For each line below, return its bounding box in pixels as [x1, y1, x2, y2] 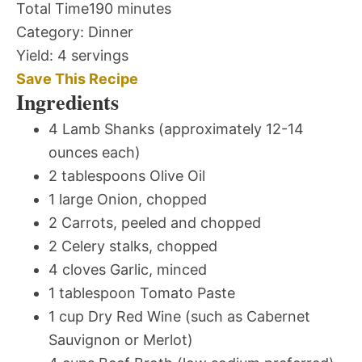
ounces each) [48, 144, 141, 162]
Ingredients [16, 86, 119, 118]
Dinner [88, 23, 133, 41]
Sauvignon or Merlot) [48, 331, 193, 349]
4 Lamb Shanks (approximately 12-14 [48, 120, 304, 138]
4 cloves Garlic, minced [48, 261, 207, 279]
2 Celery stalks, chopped [48, 238, 217, 255]
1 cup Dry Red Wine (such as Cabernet [48, 308, 310, 326]
